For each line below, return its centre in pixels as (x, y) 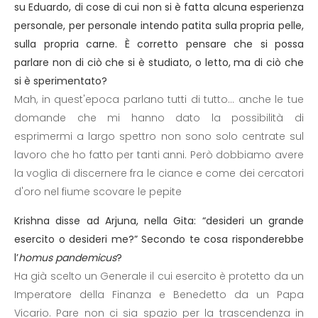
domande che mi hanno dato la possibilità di (159, 118)
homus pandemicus (67, 258)
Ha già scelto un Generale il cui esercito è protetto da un (159, 276)
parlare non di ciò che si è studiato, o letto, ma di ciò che (159, 62)
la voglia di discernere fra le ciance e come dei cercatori (159, 173)
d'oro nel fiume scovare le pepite (98, 192)
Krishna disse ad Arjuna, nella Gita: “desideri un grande (159, 221)
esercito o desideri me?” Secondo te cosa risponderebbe (159, 239)
